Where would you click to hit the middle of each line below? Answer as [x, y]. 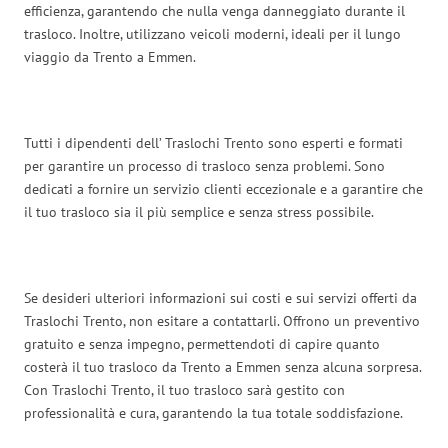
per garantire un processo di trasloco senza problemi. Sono [204, 165]
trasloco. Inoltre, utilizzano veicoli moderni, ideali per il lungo [212, 33]
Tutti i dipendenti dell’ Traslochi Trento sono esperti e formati [213, 142]
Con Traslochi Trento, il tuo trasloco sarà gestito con [184, 389]
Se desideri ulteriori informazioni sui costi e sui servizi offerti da [220, 297]
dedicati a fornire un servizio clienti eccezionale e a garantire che [223, 188]
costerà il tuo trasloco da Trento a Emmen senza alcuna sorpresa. [222, 366]
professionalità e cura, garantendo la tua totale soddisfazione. [213, 412]
